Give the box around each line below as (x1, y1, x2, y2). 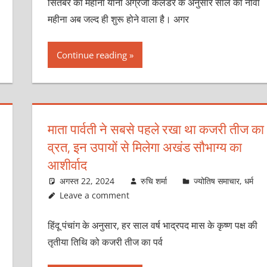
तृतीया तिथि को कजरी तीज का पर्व (47, 235, 163, 249)
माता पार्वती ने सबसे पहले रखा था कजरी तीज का (47, 119, 264, 139)
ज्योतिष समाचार (193, 175, 240, 187)
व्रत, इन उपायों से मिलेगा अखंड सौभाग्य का (47, 136, 242, 157)
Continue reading (56, 48, 127, 61)
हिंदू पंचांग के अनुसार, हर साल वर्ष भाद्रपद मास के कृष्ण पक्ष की (47, 218, 257, 232)
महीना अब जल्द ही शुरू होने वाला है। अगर (47, 12, 189, 26)
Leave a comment (59, 189, 129, 201)
